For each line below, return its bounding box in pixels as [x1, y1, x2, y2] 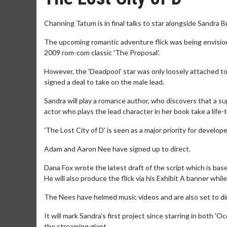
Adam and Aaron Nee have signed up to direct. [44, 144, 191, 153]
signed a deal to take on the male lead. [44, 78, 164, 86]
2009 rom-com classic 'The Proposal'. [44, 48, 160, 57]
